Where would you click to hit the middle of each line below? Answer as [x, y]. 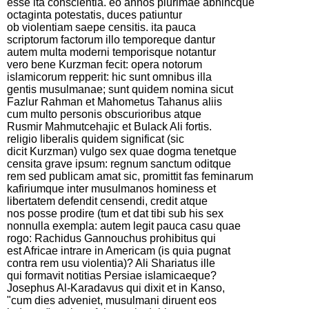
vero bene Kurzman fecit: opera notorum [104, 64]
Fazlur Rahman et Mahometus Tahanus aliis [114, 101]
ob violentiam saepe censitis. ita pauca [101, 27]
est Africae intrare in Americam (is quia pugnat [119, 250]
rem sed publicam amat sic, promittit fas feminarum [130, 176]
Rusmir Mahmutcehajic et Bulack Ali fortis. [109, 126]
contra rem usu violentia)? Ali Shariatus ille [111, 263]
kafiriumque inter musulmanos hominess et [111, 188]
